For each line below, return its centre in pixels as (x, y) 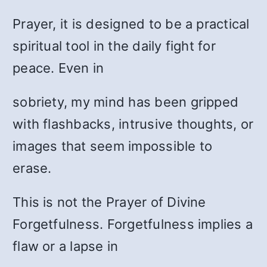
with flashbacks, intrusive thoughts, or (133, 124)
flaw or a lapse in (66, 246)
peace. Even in (58, 68)
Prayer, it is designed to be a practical (131, 24)
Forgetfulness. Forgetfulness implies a (133, 224)
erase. (32, 168)
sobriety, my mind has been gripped (126, 102)
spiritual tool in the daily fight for (114, 46)
